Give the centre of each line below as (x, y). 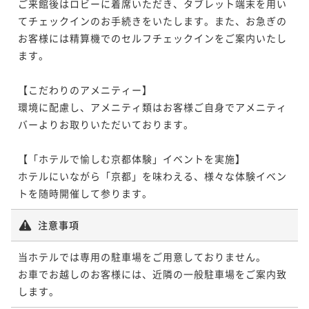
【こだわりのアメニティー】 (85, 89)
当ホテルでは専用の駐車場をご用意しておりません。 (142, 256)
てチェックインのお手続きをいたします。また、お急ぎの (152, 20)
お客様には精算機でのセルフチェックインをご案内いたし (152, 38)
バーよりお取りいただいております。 (106, 124)
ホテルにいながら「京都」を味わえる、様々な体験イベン (152, 176)
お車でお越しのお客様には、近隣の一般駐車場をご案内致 (152, 273)
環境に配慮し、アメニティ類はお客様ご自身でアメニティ (152, 107)
